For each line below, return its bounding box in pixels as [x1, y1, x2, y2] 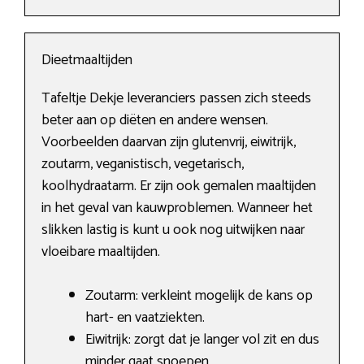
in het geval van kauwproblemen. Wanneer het [41, 196, 313, 221]
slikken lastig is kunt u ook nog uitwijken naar [41, 218, 305, 243]
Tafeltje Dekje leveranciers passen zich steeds [41, 86, 311, 111]
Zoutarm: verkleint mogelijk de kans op [85, 284, 313, 309]
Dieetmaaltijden [41, 48, 132, 73]
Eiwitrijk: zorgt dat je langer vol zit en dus [85, 327, 319, 353]
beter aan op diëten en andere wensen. [41, 108, 268, 133]
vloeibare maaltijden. [41, 240, 160, 265]
